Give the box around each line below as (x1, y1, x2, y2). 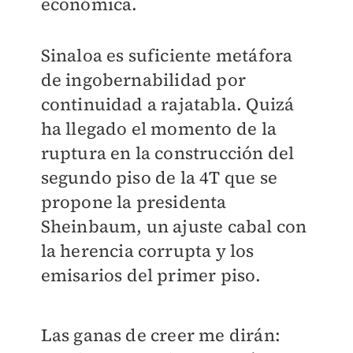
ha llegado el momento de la (40, 117, 277, 141)
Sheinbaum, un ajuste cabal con (40, 214, 307, 239)
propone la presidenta (40, 190, 227, 214)
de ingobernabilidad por (40, 68, 247, 92)
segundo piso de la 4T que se (40, 165, 278, 190)
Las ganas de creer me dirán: (40, 323, 281, 347)
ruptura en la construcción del (40, 141, 295, 165)
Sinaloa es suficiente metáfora (40, 43, 293, 68)
